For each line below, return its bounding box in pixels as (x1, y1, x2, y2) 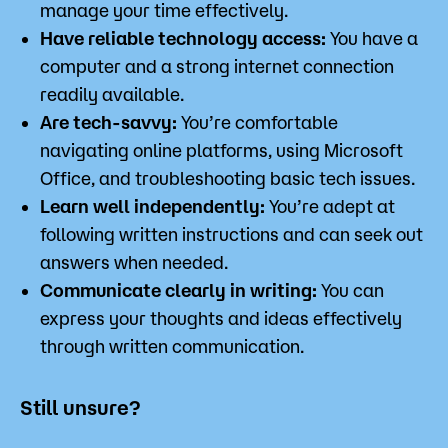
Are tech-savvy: (40, 112, 177, 133)
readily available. (40, 84, 184, 105)
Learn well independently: (40, 196, 265, 217)
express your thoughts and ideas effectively (40, 308, 402, 329)
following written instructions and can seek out (40, 224, 423, 245)
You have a (326, 28, 418, 49)
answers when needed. (40, 252, 228, 273)
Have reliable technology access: (40, 28, 326, 49)
